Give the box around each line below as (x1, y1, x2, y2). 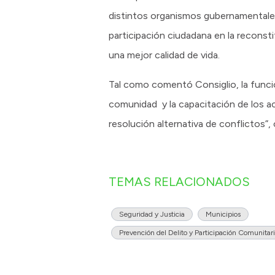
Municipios (206, 210, 241, 219)
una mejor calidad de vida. (109, 49, 220, 61)
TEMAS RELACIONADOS (109, 174, 250, 190)
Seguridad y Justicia (119, 210, 185, 219)
